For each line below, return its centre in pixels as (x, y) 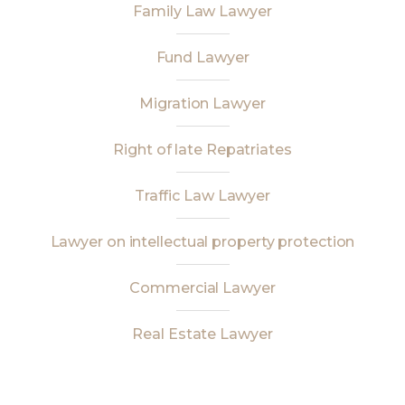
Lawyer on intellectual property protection (202, 242)
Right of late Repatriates (202, 150)
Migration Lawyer (202, 104)
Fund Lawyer (202, 57)
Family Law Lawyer (202, 11)
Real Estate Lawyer (202, 334)
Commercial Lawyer (202, 288)
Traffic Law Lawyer (202, 196)
